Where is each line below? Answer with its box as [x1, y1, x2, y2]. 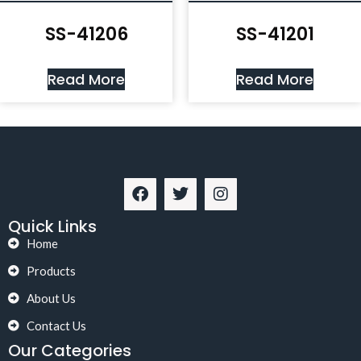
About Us [26, 291, 76, 306]
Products [26, 263, 76, 279]
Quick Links [8, 215, 97, 239]
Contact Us [26, 318, 86, 334]
